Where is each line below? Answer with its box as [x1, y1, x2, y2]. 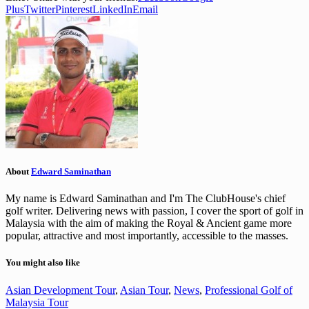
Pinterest [55, 3, 92, 15]
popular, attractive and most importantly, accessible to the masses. [6, 230, 288, 242]
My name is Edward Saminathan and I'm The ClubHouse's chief [6, 192, 286, 205]
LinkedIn [92, 3, 132, 15]
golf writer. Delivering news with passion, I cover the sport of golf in [6, 205, 303, 217]
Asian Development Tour [6, 283, 115, 296]
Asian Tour [120, 283, 168, 296]
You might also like [6, 257, 80, 268]
